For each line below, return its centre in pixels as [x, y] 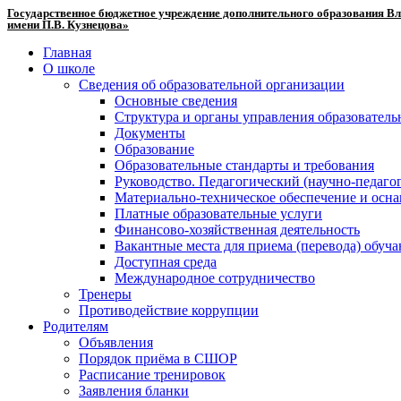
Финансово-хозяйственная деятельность [237, 230]
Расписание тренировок [152, 375]
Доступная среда [166, 262]
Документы [150, 133]
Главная [67, 52]
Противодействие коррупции [169, 310]
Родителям [76, 326]
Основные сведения [176, 101]
